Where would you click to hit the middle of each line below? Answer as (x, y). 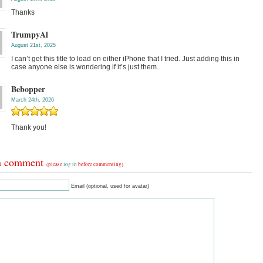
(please (55, 164)
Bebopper (28, 89)
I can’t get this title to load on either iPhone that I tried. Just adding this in (125, 59)
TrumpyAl (30, 34)
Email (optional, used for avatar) (110, 186)
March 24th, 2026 (33, 100)
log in (70, 164)
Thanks (23, 12)
